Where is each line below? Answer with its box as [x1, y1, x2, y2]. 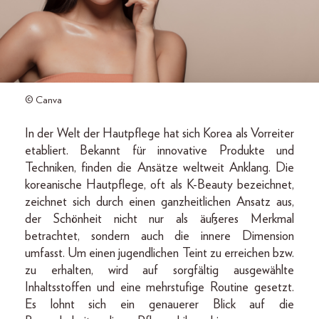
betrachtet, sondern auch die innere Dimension [25, 229, 294, 243]
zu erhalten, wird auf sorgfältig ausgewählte [25, 263, 294, 277]
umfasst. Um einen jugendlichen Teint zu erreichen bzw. [25, 246, 294, 260]
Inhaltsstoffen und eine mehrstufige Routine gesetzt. [25, 281, 294, 294]
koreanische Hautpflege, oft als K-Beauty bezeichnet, [25, 178, 294, 192]
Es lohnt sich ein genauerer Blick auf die [25, 298, 294, 311]
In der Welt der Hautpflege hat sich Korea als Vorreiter [25, 127, 294, 140]
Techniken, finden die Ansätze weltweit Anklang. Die [25, 161, 294, 174]
